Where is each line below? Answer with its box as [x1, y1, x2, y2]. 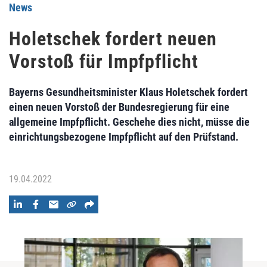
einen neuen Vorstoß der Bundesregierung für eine [9, 101, 229, 113]
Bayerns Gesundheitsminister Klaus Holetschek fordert [9, 86, 248, 98]
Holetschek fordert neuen [9, 27, 217, 50]
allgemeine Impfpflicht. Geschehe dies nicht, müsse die [9, 116, 250, 128]
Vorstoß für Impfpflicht [9, 50, 198, 73]
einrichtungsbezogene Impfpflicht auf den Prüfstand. [9, 131, 238, 143]
